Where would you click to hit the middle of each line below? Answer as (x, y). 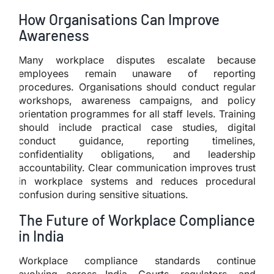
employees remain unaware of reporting (137, 73)
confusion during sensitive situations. (103, 194)
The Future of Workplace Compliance (137, 220)
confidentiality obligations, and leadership (137, 154)
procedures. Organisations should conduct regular (137, 87)
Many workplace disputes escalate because (137, 60)
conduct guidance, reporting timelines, (137, 140)
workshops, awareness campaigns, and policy (137, 100)
